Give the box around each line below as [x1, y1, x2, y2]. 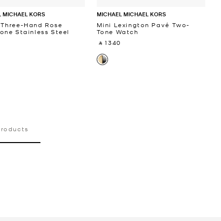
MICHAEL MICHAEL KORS [96, 10, 166, 19]
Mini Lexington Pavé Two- [96, 21, 190, 29]
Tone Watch [96, 28, 139, 36]
